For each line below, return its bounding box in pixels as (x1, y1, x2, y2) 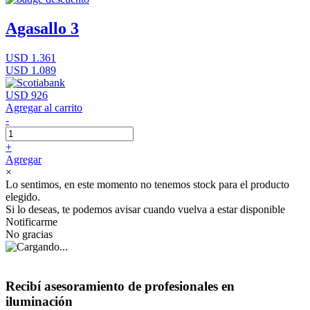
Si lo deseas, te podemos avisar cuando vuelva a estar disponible (6, 203, 285, 215)
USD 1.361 (6, 52, 56, 64)
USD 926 (6, 89, 48, 101)
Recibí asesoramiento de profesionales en (6, 278, 235, 293)
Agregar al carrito (6, 102, 82, 113)
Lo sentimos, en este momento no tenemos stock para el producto (6, 179, 289, 190)
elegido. (6, 191, 40, 203)
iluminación (6, 293, 73, 309)
